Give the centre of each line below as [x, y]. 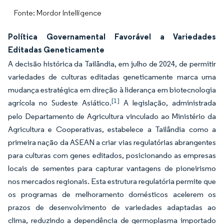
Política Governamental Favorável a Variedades [112, 36]
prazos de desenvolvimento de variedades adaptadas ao [112, 207]
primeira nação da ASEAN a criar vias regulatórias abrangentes [112, 142]
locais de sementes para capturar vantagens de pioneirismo [112, 168]
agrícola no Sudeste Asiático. [60, 103]
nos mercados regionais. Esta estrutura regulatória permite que [112, 181]
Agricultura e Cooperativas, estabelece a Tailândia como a [112, 129]
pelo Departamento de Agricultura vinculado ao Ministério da [112, 116]
